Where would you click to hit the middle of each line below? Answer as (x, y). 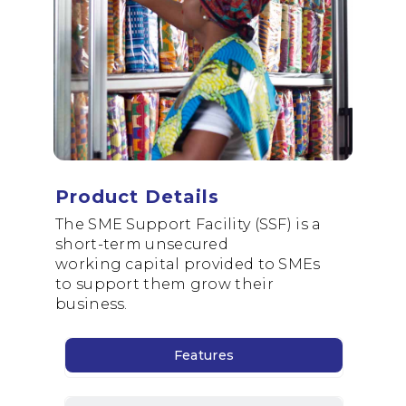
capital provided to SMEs (223, 264)
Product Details (137, 197)
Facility (223, 224)
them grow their (207, 284)
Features (204, 355)
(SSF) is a (286, 224)
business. (92, 304)
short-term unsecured (142, 244)
